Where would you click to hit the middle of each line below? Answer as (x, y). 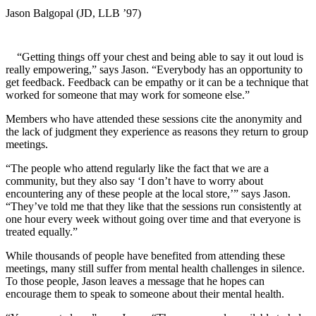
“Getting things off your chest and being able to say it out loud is (160, 57)
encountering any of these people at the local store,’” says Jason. (148, 194)
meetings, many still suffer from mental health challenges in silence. (155, 269)
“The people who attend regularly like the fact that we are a (137, 169)
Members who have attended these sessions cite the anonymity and (154, 119)
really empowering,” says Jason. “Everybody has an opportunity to (154, 70)
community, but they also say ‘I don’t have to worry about (134, 181)
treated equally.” (43, 232)
